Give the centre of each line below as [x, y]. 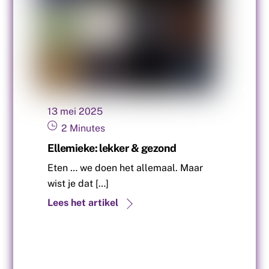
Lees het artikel [83, 203]
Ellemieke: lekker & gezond [112, 148]
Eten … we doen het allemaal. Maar [125, 168]
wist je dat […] [78, 183]
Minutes [88, 128]
